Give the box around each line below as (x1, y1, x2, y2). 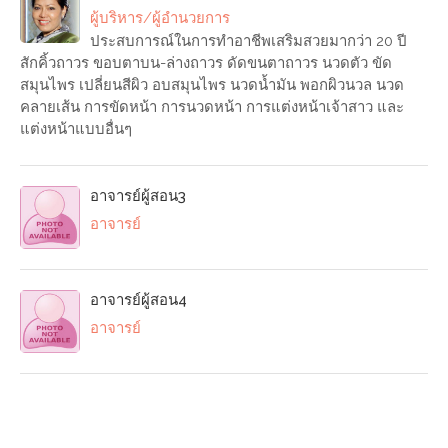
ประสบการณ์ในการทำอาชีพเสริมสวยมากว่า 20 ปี (90, 32, 407, 51)
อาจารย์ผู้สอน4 (90, 291, 187, 310)
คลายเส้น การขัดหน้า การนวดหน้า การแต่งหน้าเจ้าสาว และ (20, 98, 404, 117)
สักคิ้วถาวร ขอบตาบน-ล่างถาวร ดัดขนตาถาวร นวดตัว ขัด (20, 54, 392, 73)
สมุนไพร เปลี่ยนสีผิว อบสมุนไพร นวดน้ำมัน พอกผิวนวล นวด (20, 76, 404, 95)
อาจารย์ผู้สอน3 (90, 187, 186, 206)
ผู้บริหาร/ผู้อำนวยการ (90, 9, 230, 28)
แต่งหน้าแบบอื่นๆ (20, 120, 132, 139)
